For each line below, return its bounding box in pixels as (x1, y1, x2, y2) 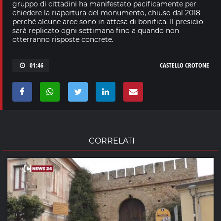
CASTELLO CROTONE (160, 60, 209, 70)
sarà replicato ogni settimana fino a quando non (12, 26, 179, 35)
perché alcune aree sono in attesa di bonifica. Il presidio (12, 17, 203, 26)
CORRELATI (89, 136, 135, 146)
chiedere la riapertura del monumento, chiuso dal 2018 (12, 8, 200, 17)
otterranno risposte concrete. (12, 35, 113, 44)
